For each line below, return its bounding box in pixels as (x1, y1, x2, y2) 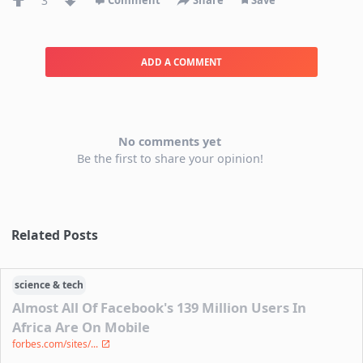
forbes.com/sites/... (12, 337, 101, 352)
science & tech (15, 278, 84, 293)
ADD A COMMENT (141, 55, 222, 68)
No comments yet (118, 133, 222, 149)
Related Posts (11, 225, 99, 244)
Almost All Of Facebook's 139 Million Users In (12, 298, 307, 318)
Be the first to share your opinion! (76, 150, 263, 166)
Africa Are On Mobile (12, 318, 151, 337)
